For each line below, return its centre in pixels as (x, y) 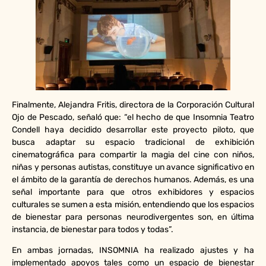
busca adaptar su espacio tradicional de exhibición (133, 142)
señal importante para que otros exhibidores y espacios (133, 192)
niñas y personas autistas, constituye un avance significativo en (133, 167)
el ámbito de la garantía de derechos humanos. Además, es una (133, 179)
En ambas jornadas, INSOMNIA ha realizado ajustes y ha (133, 251)
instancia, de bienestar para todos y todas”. (93, 229)
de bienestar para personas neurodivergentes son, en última (133, 217)
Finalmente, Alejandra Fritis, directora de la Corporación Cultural (133, 104)
